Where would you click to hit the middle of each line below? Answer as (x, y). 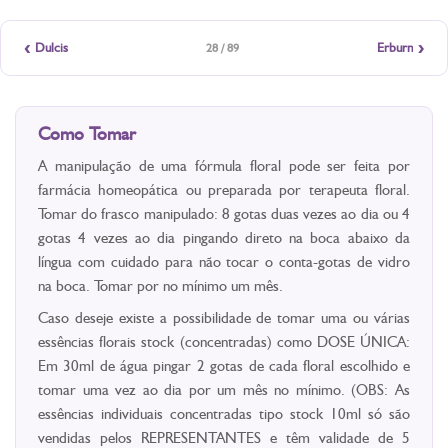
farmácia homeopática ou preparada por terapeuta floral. (224, 189)
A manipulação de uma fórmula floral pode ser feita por (224, 165)
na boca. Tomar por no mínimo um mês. (160, 285)
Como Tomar (87, 133)
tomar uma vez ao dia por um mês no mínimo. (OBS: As (224, 389)
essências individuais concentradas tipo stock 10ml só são (224, 413)
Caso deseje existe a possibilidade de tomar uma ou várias (224, 317)
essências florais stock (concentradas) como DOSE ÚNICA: (224, 341)
